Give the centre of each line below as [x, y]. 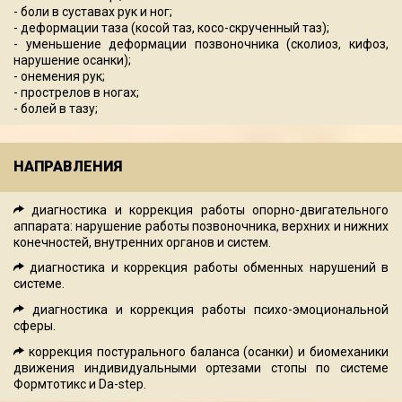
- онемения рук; [59, 76]
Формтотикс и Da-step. [80, 384]
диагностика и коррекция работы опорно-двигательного [210, 210]
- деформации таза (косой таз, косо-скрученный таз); [171, 27]
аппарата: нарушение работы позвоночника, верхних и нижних [201, 226]
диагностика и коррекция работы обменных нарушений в [210, 267]
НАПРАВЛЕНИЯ [68, 167]
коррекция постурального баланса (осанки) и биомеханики [209, 351]
